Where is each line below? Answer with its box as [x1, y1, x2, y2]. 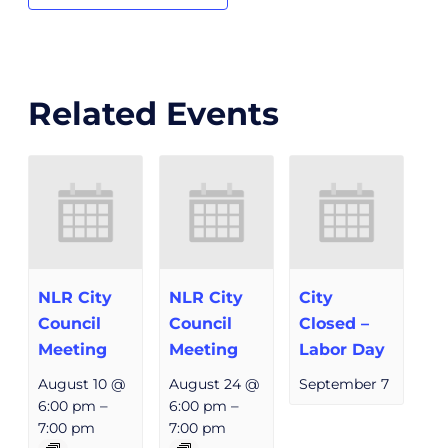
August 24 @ [168, 375, 259, 394]
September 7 [299, 375, 390, 394]
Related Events [28, 94, 279, 134]
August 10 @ [38, 375, 126, 394]
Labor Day [299, 340, 386, 360]
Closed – [299, 314, 370, 334]
